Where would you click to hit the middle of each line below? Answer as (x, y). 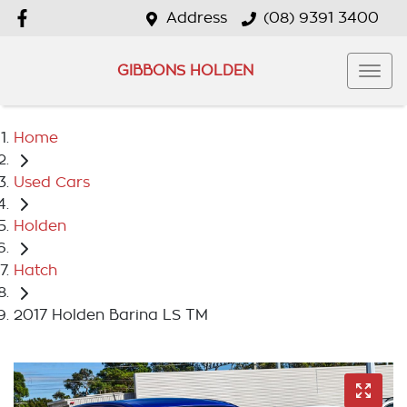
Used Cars (52, 182)
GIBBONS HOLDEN (185, 70)
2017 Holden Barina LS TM (111, 315)
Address (197, 18)
